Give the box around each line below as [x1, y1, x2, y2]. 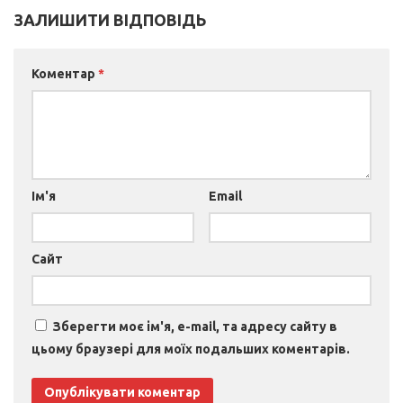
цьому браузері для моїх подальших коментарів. [31, 342, 350, 357]
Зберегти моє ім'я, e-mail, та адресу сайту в [53, 319, 337, 335]
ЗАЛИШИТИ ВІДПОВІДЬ [13, 11, 207, 30]
